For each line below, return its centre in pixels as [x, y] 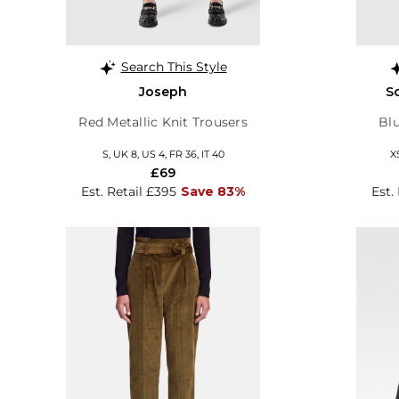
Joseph [163, 91]
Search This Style [174, 66]
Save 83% [213, 191]
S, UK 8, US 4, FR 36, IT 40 [163, 154]
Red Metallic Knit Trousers [163, 122]
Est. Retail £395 [129, 191]
